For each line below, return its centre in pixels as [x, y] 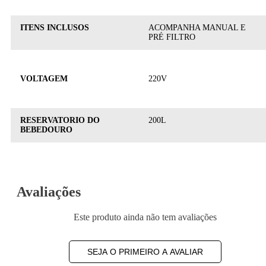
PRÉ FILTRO [172, 37]
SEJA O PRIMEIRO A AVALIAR [145, 251]
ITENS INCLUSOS [55, 27]
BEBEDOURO [46, 129]
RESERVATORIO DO [60, 120]
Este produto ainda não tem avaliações [145, 217]
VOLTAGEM [44, 78]
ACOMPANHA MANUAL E [197, 27]
